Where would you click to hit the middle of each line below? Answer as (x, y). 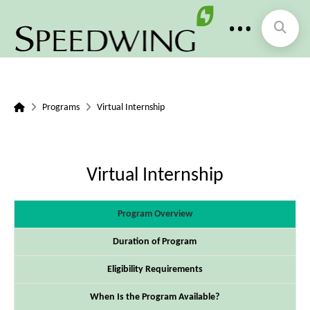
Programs (61, 107)
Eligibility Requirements (155, 269)
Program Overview (155, 214)
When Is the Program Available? (155, 297)
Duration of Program (155, 241)
